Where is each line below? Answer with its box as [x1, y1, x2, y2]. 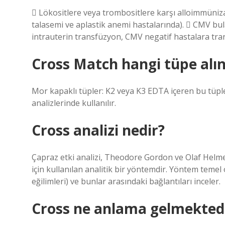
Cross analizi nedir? [32, 121, 165, 140]
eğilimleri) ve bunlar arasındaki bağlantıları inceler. [32, 176, 220, 187]
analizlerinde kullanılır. [32, 97, 116, 108]
